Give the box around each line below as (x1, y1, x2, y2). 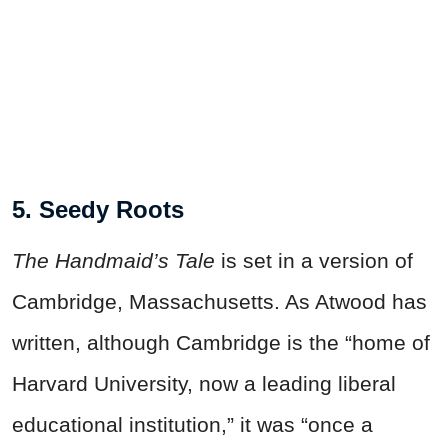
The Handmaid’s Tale (12, 248, 215, 272)
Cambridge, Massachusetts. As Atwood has (12, 289, 427, 313)
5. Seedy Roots (12, 195, 184, 223)
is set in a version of (215, 248, 413, 272)
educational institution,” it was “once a (12, 412, 373, 436)
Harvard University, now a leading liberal (12, 371, 396, 395)
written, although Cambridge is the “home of (12, 330, 430, 354)
